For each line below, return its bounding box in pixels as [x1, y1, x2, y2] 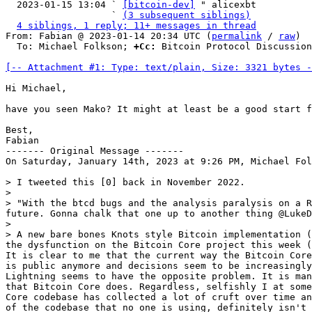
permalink [212, 31, 262, 41]
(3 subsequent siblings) [123, 10, 251, 20]
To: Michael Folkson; [17, 41, 134, 52]
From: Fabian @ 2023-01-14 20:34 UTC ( [6, 31, 212, 41]
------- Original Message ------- [6, 146, 184, 156]
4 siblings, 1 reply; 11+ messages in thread [17, 20, 256, 31]
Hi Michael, [6, 83, 67, 93]
